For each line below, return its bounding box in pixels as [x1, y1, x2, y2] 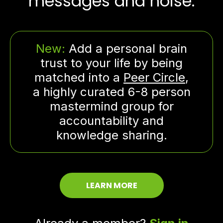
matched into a [34, 70, 123, 85]
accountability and [59, 113, 164, 128]
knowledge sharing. [56, 128, 167, 143]
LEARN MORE [86, 180, 137, 192]
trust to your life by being [40, 56, 183, 71]
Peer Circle [123, 70, 185, 85]
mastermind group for [49, 99, 174, 114]
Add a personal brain [65, 41, 187, 56]
